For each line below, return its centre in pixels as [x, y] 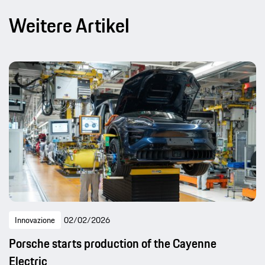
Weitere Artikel [69, 26]
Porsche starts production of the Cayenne [113, 243]
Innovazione [35, 220]
